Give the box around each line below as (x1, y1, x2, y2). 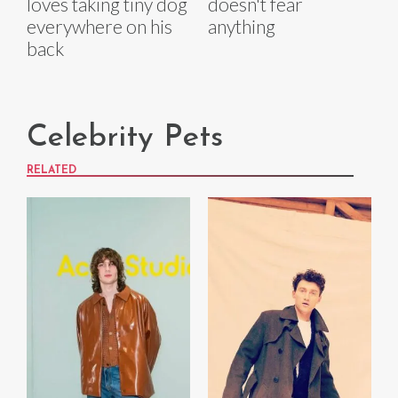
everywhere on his (27, 15, 172, 38)
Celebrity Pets (27, 123, 223, 155)
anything (208, 15, 275, 38)
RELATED (27, 165, 76, 177)
